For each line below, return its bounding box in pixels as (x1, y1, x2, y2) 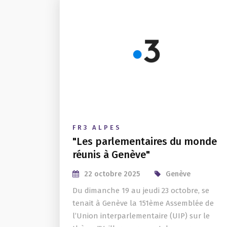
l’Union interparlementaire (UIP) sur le (72, 211, 210, 220)
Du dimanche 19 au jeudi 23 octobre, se (72, 186, 209, 195)
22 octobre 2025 (84, 170, 140, 178)
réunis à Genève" (72, 148, 150, 161)
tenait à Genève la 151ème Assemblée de (72, 199, 214, 208)
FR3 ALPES (72, 124, 122, 131)
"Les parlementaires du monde (72, 135, 217, 147)
